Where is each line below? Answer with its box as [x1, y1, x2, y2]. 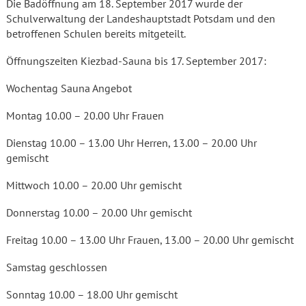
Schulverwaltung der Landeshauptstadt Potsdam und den [6, 12, 275, 25]
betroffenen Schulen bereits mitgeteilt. [6, 27, 186, 40]
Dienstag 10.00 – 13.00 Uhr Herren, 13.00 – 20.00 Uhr [6, 136, 257, 150]
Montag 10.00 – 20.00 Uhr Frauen [6, 109, 164, 122]
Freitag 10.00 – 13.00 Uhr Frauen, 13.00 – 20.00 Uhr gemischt [6, 233, 294, 247]
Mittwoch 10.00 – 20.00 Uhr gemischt [6, 178, 182, 192]
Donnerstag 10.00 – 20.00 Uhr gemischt [6, 206, 192, 219]
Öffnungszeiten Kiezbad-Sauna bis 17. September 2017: [6, 54, 266, 68]
